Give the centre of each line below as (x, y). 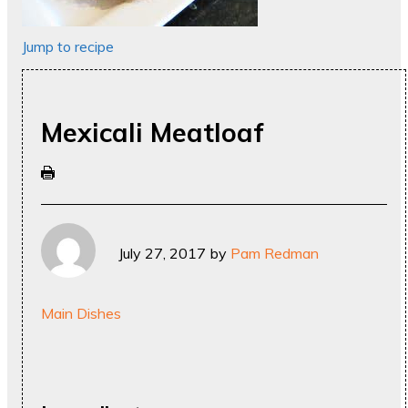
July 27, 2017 (162, 254)
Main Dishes (81, 314)
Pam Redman (275, 254)
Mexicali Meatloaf (153, 133)
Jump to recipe (68, 46)
